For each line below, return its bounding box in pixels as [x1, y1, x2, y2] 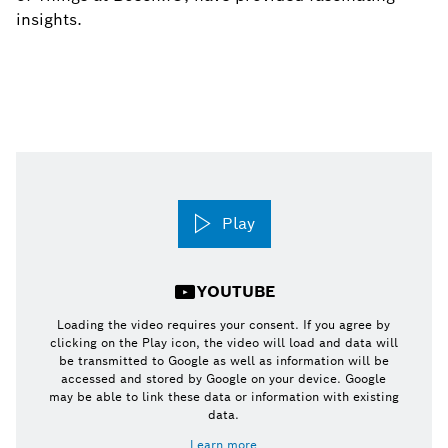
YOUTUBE [196, 281, 275, 302]
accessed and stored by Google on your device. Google [61, 371, 387, 386]
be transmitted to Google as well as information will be [58, 353, 389, 368]
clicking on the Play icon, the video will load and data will [49, 335, 398, 350]
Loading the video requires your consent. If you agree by [57, 317, 391, 332]
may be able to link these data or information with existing [48, 389, 399, 404]
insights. [16, 9, 82, 30]
